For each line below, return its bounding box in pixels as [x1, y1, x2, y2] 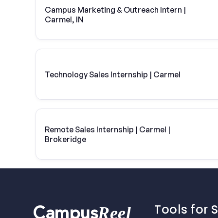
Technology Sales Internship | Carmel [45, 69, 181, 79]
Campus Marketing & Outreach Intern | [45, 4, 186, 15]
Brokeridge [45, 134, 86, 144]
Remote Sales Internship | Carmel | [45, 124, 170, 134]
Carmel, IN [45, 14, 84, 24]
